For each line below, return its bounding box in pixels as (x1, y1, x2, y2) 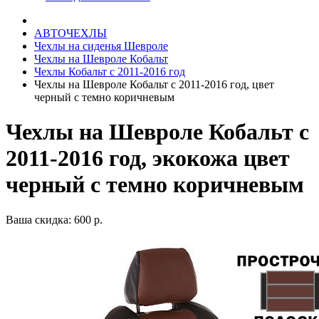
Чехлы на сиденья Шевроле (34, 40, 168, 52)
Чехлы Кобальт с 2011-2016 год (34, 66, 185, 78)
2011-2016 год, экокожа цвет (6, 145, 290, 172)
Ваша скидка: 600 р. (6, 213, 103, 226)
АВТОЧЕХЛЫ (34, 27, 107, 39)
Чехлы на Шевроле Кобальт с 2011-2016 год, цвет (34, 78, 274, 90)
